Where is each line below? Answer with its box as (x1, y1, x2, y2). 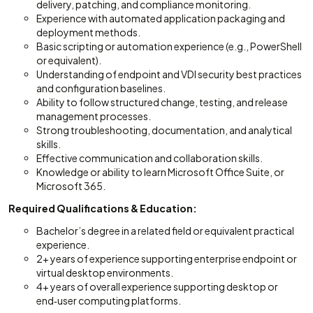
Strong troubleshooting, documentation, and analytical (36, 124, 292, 136)
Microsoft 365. (36, 180, 105, 192)
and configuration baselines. (36, 82, 166, 94)
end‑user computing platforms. (36, 294, 181, 307)
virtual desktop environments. (36, 266, 173, 279)
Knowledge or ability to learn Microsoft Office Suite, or (36, 166, 284, 178)
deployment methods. (36, 26, 140, 38)
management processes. (36, 110, 151, 122)
